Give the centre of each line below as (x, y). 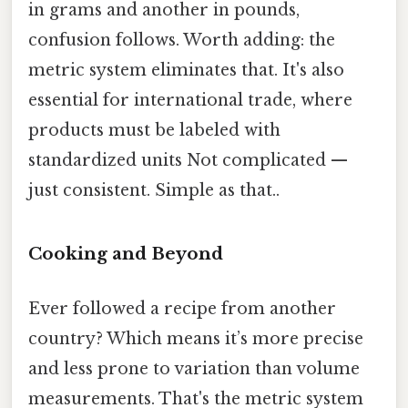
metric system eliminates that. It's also (186, 70)
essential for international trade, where (190, 100)
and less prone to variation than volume (194, 368)
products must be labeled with (154, 130)
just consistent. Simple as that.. (154, 190)
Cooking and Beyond (126, 254)
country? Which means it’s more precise (196, 338)
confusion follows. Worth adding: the (182, 40)
